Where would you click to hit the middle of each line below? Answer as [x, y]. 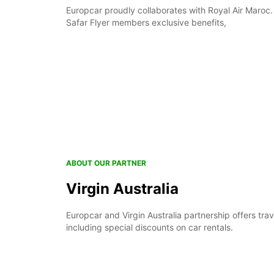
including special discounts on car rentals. [150, 227]
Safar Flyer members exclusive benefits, [146, 23]
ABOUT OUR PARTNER [106, 163]
